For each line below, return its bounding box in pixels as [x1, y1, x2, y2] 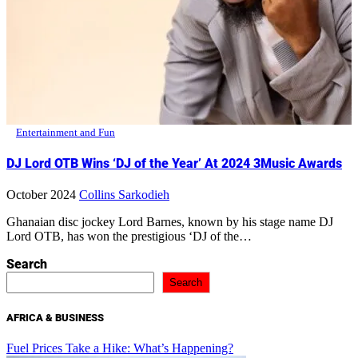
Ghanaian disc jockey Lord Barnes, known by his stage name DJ [6, 215, 16, 229]
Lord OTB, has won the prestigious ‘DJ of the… [6, 229, 252, 244]
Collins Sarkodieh [79, 188, 169, 202]
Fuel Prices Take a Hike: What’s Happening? [6, 340, 233, 355]
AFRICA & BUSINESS [6, 311, 104, 324]
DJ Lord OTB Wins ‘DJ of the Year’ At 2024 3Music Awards [6, 156, 342, 172]
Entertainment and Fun [16, 125, 115, 138]
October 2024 [6, 188, 76, 202]
